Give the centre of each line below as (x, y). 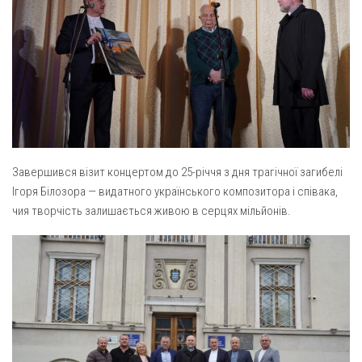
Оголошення (50, 25)
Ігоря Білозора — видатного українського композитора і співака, (175, 191)
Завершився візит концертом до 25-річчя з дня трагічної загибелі (177, 172)
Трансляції (45, 55)
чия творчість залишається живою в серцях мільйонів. (152, 210)
